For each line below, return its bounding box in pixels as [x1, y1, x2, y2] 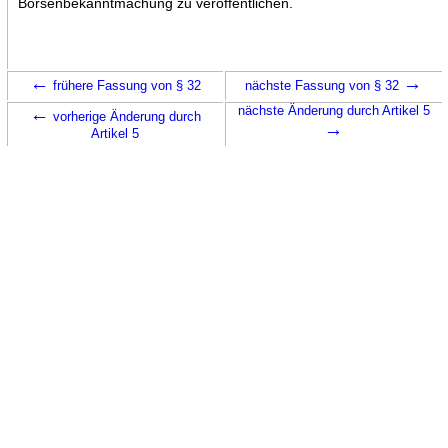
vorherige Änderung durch [48, 108, 201, 124]
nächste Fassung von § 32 [245, 77, 403, 93]
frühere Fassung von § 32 [48, 77, 201, 93]
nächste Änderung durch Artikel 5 [237, 102, 430, 118]
